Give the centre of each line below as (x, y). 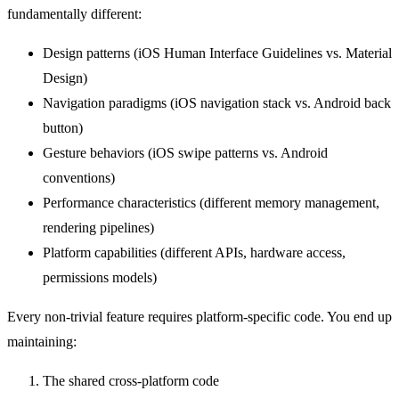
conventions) (79, 177)
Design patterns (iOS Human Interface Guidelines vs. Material (217, 53)
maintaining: (42, 341)
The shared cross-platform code (131, 380)
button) (63, 127)
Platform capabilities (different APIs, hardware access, (194, 252)
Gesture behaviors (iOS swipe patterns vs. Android (185, 152)
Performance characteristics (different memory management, (211, 202)
